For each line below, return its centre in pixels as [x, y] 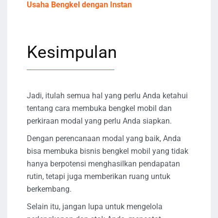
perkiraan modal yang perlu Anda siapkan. [99, 121]
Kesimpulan [72, 52]
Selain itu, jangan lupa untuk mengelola [95, 206]
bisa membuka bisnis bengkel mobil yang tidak [108, 151]
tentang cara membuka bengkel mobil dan [99, 108]
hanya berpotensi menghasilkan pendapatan [103, 163]
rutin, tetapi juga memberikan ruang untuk [99, 176]
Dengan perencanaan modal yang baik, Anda [104, 138]
